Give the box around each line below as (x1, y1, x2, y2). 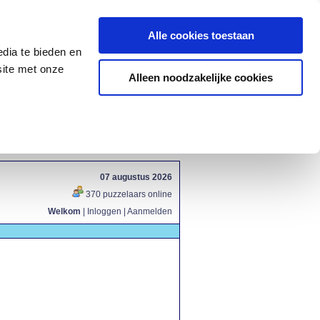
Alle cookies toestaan (147, 29, 254, 41)
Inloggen (87, 206, 121, 216)
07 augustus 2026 (100, 172, 172, 182)
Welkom (48, 206, 81, 216)
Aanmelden (127, 206, 172, 216)
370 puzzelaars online (84, 189, 172, 199)
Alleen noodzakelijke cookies (129, 71, 273, 84)
